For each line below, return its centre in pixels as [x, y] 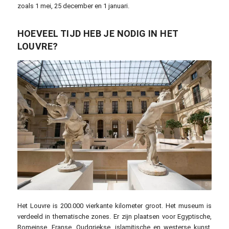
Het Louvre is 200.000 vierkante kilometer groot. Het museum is [114, 205]
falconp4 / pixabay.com [174, 185]
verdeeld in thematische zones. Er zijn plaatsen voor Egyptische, [114, 216]
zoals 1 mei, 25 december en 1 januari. [73, 6]
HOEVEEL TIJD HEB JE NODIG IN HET [98, 33]
